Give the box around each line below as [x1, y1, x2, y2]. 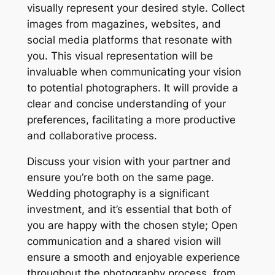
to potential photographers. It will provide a [26, 81, 238, 94]
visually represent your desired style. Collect [26, 1, 245, 14]
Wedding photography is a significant [26, 187, 209, 200]
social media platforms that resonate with [26, 33, 232, 46]
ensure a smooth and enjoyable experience [26, 251, 240, 264]
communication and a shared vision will [26, 235, 221, 248]
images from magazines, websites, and [26, 17, 221, 30]
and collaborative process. [26, 129, 157, 142]
